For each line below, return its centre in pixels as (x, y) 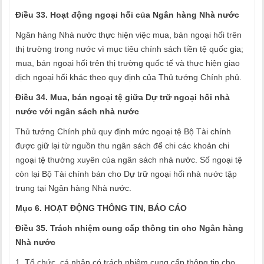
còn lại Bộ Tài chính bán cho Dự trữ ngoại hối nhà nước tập (126, 174)
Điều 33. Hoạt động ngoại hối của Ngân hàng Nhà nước (127, 15)
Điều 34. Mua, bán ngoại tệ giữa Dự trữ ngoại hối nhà (123, 97)
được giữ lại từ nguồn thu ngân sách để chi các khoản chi (122, 146)
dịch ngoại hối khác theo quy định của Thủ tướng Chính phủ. (128, 77)
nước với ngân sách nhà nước (77, 111)
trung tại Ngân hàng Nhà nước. (73, 188)
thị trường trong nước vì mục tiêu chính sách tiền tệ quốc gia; (129, 49)
